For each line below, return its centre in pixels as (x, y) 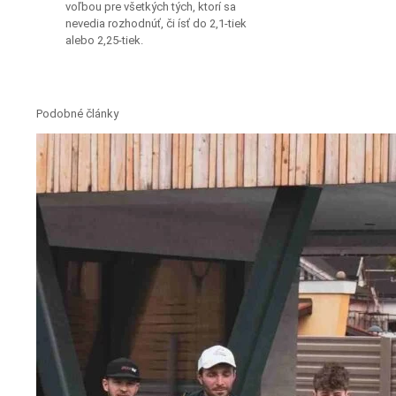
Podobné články (77, 113)
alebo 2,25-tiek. (104, 40)
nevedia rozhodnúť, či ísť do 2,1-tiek (156, 23)
